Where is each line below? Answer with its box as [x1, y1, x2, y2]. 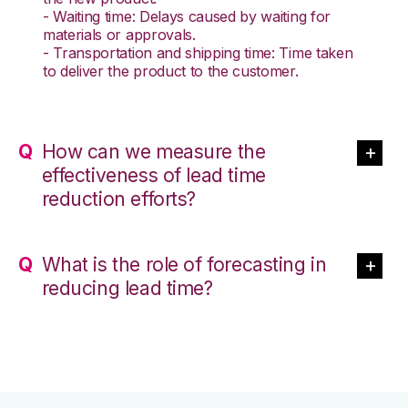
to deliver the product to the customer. [43, 61, 299, 80]
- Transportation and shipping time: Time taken [43, 43, 353, 62]
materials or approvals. [43, 25, 196, 44]
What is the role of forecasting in [41, 252, 327, 276]
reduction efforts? [41, 187, 197, 210]
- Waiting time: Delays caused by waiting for [43, 6, 331, 25]
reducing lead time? [41, 276, 213, 300]
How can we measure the [41, 139, 266, 163]
